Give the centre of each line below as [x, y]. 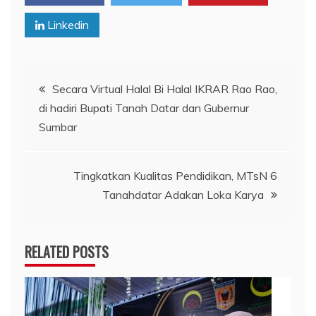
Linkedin [67, 24]
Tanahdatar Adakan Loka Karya [183, 194]
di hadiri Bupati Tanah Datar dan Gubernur [144, 108]
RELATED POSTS [67, 251]
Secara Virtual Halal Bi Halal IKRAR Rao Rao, [165, 89]
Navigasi [59, 83]
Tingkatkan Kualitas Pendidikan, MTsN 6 [175, 175]
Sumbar [58, 127]
